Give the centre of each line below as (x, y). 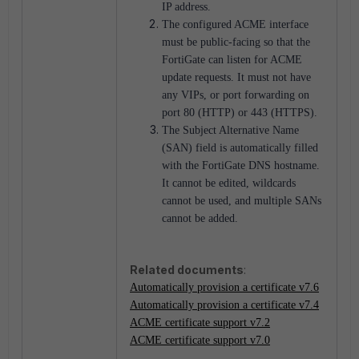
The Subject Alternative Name (230, 130)
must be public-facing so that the (236, 42)
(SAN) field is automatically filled (240, 147)
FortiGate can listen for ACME (232, 59)
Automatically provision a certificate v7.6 (224, 287)
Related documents (187, 269)
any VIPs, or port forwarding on (236, 95)
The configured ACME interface (235, 24)
